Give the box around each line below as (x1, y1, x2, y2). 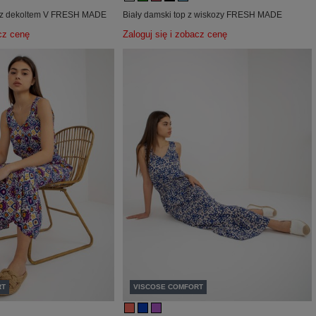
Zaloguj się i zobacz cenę (122, 30, 227, 40)
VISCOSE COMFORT (133, 282, 203, 291)
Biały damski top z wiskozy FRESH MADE (122, 10, 282, 20)
